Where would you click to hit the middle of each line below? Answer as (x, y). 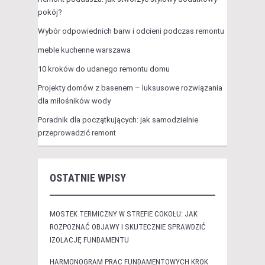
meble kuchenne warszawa (84, 50)
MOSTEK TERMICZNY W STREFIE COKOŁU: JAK (124, 214)
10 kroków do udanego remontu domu (104, 69)
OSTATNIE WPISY (88, 178)
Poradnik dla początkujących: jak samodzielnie (118, 120)
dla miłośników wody (74, 101)
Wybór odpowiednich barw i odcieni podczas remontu (131, 31)
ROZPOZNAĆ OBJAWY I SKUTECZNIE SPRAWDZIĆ (128, 227)
